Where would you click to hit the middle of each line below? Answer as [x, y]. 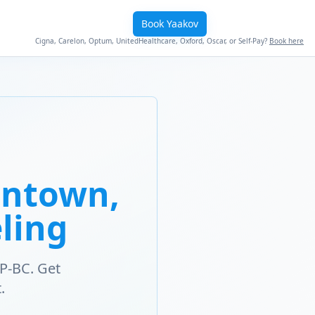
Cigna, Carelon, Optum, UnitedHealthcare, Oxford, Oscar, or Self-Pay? [152, 41]
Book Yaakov [169, 24]
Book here [287, 41]
